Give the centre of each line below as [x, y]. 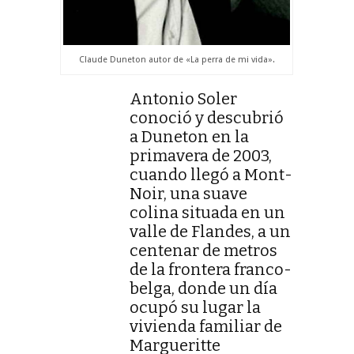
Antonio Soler [183, 99]
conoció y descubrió [207, 118]
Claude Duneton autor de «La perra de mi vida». [177, 60]
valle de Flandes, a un [210, 232]
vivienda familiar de [206, 327]
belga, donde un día [203, 289]
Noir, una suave [188, 194]
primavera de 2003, [201, 156]
